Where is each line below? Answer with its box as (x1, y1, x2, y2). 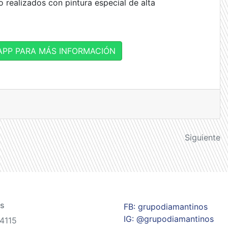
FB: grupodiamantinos (124, 201, 208, 212)
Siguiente (185, 132, 220, 142)
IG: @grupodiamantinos (124, 213, 214, 224)
